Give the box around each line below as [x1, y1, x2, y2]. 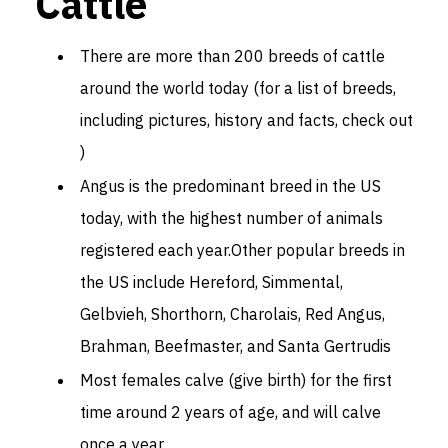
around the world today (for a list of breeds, [80, 77, 396, 98]
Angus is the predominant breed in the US [80, 175, 381, 196]
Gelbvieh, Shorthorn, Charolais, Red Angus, [80, 303, 385, 324]
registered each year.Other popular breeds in [80, 239, 405, 260]
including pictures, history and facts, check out [80, 109, 413, 130]
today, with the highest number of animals [80, 207, 383, 228]
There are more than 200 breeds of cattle [80, 45, 385, 66]
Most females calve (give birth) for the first [80, 369, 392, 390]
